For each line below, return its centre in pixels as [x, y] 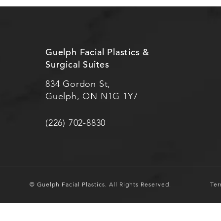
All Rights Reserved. [140, 184]
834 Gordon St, [78, 84]
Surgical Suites [78, 64]
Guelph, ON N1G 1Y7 [92, 96]
